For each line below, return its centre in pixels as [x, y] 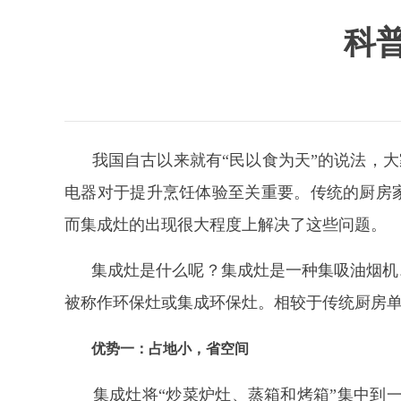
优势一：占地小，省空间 [170, 349]
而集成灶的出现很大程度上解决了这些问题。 [226, 225]
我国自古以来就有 [144, 160]
